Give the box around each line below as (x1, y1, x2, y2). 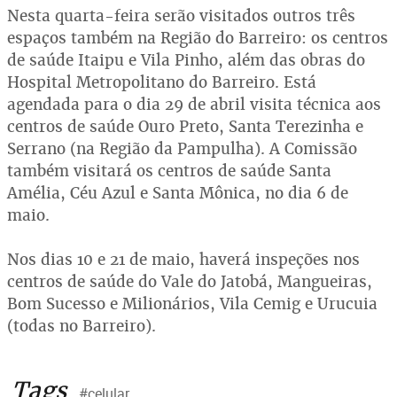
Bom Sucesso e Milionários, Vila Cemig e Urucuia (7, 293, 378, 314)
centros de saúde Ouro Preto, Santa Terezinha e (7, 116, 363, 136)
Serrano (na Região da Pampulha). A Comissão (7, 138, 357, 159)
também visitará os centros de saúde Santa (7, 160, 331, 181)
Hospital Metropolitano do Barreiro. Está (7, 72, 316, 92)
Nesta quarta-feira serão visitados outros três (7, 5, 355, 26)
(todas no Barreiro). (7, 315, 156, 336)
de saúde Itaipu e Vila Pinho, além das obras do (7, 50, 365, 70)
